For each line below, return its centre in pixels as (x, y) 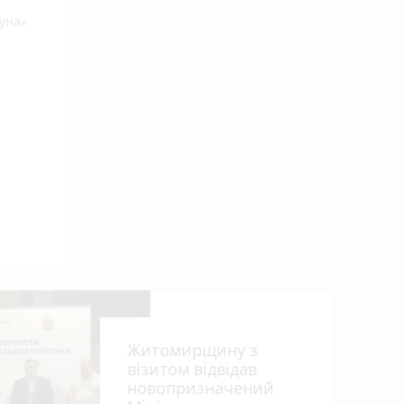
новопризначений (201, 387)
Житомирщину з (193, 349)
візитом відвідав (192, 368)
